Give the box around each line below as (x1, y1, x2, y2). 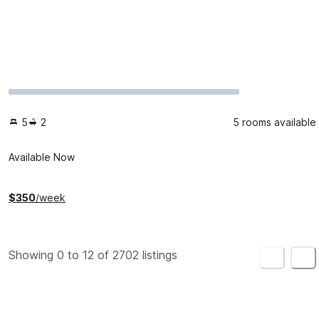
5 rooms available (233, 115, 316, 128)
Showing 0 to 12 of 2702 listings (9, 247, 177, 262)
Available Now (9, 150, 75, 163)
